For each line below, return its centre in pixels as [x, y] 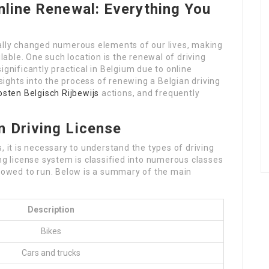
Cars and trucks [51, 253]
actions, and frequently [150, 93]
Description [51, 210]
